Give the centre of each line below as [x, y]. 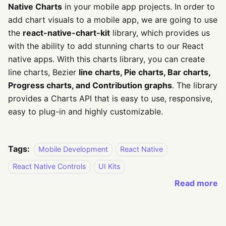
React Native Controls [49, 166]
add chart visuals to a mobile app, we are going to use [113, 20]
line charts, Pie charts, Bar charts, [145, 72]
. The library [195, 86]
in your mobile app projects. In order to [138, 7]
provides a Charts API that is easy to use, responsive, [110, 99]
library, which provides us [160, 33]
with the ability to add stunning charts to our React [106, 46]
